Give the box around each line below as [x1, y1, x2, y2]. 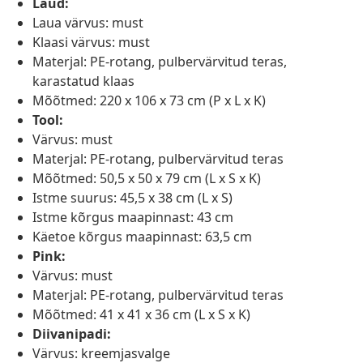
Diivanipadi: [32, 325, 111, 344]
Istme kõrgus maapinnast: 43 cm [32, 208, 233, 227]
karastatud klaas [32, 72, 135, 91]
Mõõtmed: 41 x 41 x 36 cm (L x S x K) [32, 305, 250, 324]
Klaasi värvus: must [32, 33, 150, 52]
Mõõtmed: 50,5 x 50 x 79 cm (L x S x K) [32, 169, 261, 188]
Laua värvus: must [32, 14, 143, 32]
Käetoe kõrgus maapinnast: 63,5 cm [32, 228, 252, 246]
